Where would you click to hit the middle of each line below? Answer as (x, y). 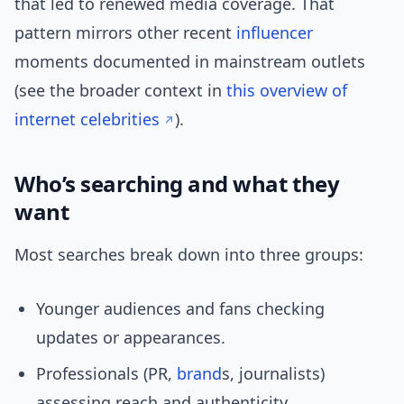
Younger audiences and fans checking (180, 309)
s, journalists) (273, 374)
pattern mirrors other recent (125, 33)
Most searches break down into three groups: (189, 255)
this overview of (287, 91)
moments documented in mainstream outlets (190, 62)
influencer (275, 33)
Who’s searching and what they (177, 184)
